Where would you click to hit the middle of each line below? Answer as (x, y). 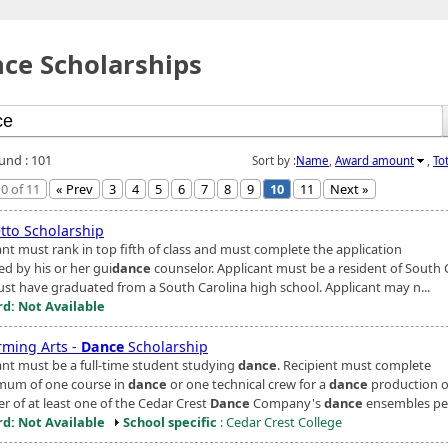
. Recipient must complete (354, 364)
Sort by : (274, 160)
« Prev (74, 188)
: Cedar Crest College (279, 421)
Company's (287, 402)
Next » (349, 188)
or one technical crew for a (248, 383)
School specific (170, 421)
